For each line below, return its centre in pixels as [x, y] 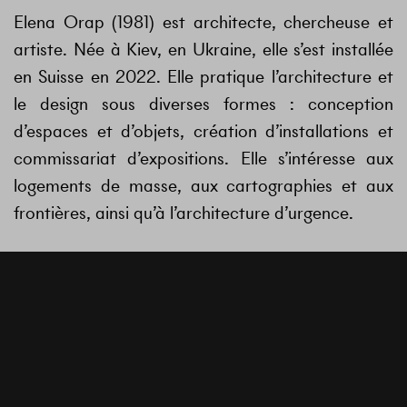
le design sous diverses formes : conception [203, 104]
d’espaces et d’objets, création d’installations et [203, 132]
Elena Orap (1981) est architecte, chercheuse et [203, 23]
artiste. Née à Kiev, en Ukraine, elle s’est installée [203, 50]
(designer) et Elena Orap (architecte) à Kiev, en [203, 297]
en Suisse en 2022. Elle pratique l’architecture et [203, 77]
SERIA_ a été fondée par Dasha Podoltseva [203, 270]
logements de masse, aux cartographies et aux [203, 186]
